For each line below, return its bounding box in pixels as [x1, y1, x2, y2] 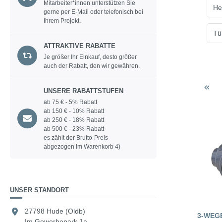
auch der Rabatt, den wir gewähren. [44, 62, 140, 70]
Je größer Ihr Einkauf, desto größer [44, 54, 137, 61]
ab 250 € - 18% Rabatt [44, 116, 105, 124]
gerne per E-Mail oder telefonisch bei [44, 8, 144, 16]
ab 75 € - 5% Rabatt [44, 99, 98, 106]
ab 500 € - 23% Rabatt [44, 125, 105, 133]
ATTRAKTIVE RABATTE [44, 42, 116, 50]
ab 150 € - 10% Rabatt [44, 108, 105, 115]
